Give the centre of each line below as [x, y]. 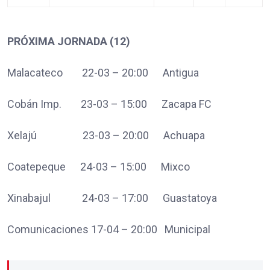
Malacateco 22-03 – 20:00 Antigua [104, 72]
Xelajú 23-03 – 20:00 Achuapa [106, 135]
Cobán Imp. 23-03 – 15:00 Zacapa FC [109, 104]
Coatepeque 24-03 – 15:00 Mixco [99, 166]
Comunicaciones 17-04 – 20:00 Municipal [109, 229]
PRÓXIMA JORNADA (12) [69, 41]
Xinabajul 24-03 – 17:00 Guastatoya [112, 198]
